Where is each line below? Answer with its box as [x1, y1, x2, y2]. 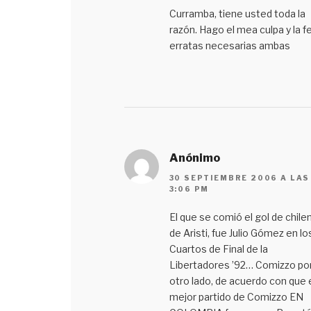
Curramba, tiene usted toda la [169, 8, 305, 20]
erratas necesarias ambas [169, 40, 290, 52]
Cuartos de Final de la [169, 242, 268, 255]
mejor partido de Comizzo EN [169, 290, 303, 303]
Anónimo [169, 151, 220, 165]
